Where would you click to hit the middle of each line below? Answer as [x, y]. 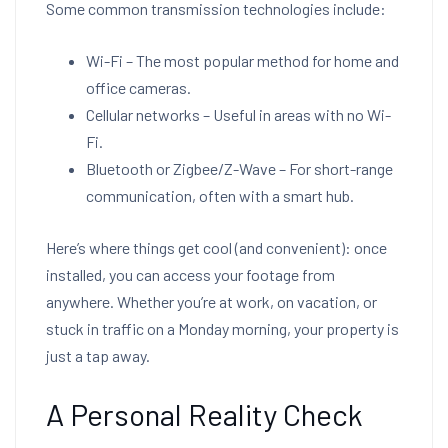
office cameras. [138, 87]
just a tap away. [98, 355]
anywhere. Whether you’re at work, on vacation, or [211, 301]
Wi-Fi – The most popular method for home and [242, 60]
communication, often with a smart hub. [220, 195]
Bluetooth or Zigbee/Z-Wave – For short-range [239, 168]
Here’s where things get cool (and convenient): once [216, 247]
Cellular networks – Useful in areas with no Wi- [238, 114]
